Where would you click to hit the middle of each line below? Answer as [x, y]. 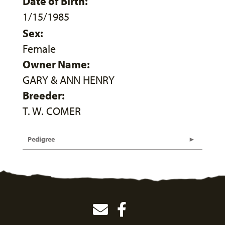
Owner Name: [56, 64]
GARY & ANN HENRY [69, 80]
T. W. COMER [52, 111]
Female [39, 49]
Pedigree [41, 139]
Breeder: [44, 95]
